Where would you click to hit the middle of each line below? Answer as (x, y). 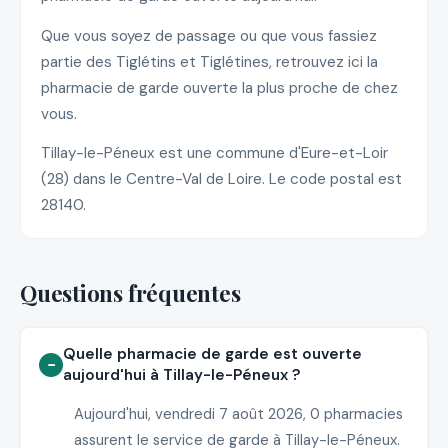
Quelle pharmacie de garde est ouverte (213, 353)
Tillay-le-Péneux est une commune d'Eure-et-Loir (214, 153)
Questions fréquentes (130, 293)
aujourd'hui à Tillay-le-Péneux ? (182, 374)
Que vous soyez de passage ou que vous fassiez (209, 35)
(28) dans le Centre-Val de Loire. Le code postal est (221, 179)
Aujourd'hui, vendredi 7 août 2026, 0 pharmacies (238, 413)
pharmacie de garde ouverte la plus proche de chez (219, 87)
